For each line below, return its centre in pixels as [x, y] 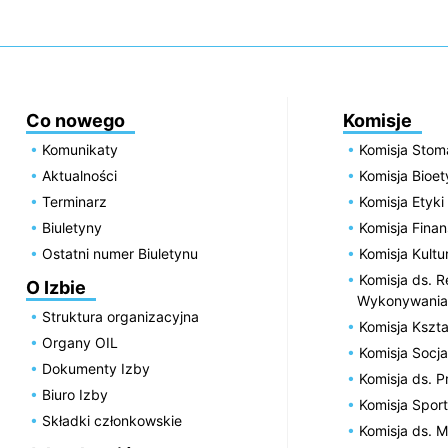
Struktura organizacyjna [121, 317]
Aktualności [80, 176]
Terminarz [75, 202]
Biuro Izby [75, 395]
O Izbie [56, 288]
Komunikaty [80, 150]
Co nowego [75, 121]
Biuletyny [72, 228]
